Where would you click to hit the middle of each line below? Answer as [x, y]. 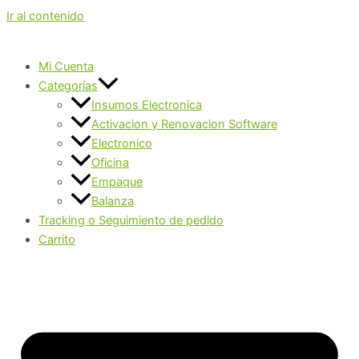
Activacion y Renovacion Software [184, 124]
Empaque [117, 182]
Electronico [122, 143]
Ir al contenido [45, 16]
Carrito [57, 239]
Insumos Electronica [147, 105]
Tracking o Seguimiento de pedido [131, 220]
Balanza [113, 201]
